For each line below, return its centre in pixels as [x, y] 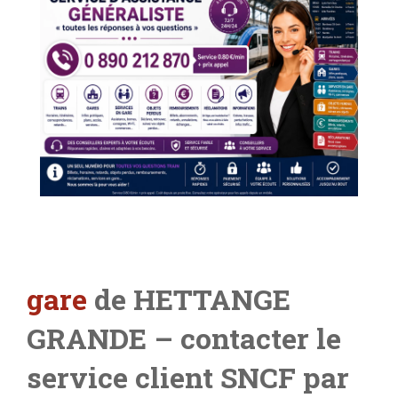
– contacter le [247, 338]
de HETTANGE [189, 299]
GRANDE [87, 338]
